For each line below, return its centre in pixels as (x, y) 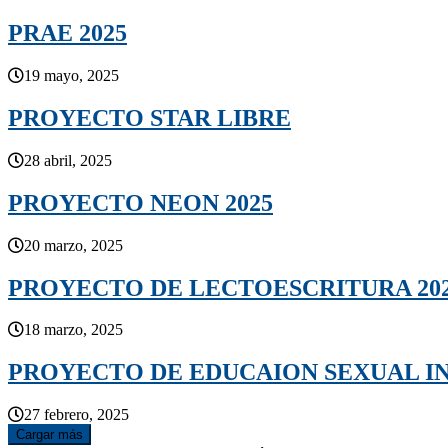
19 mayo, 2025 (71, 76)
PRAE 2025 (67, 33)
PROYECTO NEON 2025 (140, 202)
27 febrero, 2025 (76, 415)
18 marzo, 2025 (73, 330)
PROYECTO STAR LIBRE (149, 117)
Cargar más (49, 435)
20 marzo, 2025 (73, 245)
